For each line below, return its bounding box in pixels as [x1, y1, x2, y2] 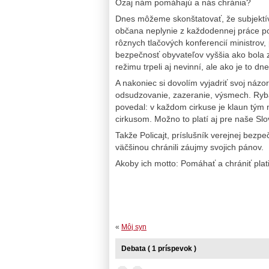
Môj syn [121, 223, 147, 232]
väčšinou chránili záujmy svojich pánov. [115, 142, 264, 153]
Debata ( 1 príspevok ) [121, 244, 196, 253]
